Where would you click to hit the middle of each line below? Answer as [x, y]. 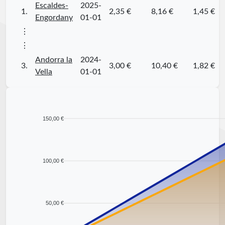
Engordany [54, 17]
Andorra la [54, 60]
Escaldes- [52, 5]
